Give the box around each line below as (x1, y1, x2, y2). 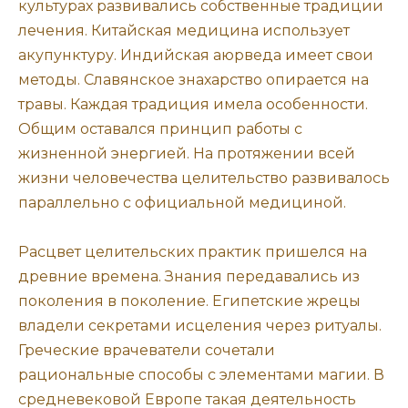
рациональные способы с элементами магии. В (18, 366, 384, 384)
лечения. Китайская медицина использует (18, 21, 350, 39)
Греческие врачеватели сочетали (18, 342, 275, 360)
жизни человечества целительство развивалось (18, 168, 390, 187)
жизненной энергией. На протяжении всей (18, 144, 355, 162)
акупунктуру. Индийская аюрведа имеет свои (18, 46, 373, 64)
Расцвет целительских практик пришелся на (18, 243, 367, 261)
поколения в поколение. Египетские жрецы (18, 292, 361, 311)
